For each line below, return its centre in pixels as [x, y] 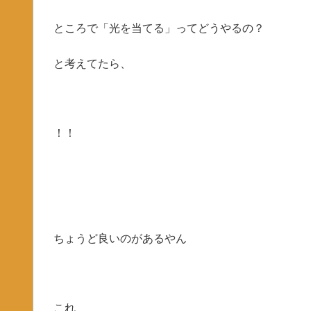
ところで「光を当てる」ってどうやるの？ [159, 28]
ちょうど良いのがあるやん [120, 238]
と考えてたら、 [92, 63]
